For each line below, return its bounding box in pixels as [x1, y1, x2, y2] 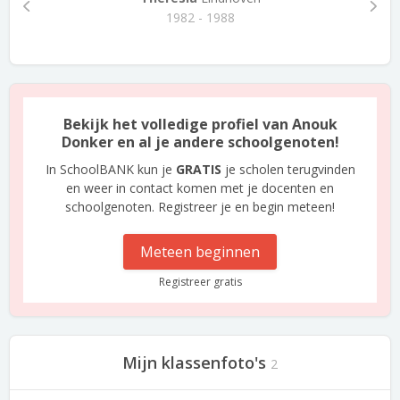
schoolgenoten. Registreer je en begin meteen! [65, 198, 335, 215]
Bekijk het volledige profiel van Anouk [62, 114, 337, 134]
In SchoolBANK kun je [45, 161, 176, 178]
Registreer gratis [158, 274, 242, 289]
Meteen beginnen [140, 242, 260, 262]
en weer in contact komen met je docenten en [66, 179, 334, 196]
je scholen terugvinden [221, 161, 355, 178]
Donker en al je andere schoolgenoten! [61, 132, 339, 152]
